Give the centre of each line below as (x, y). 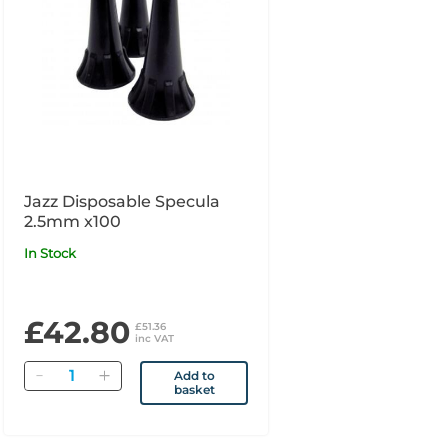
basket (194, 389)
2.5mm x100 (72, 221)
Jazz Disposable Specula (121, 201)
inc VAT (154, 338)
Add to (194, 375)
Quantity (84, 370)
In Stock (51, 252)
